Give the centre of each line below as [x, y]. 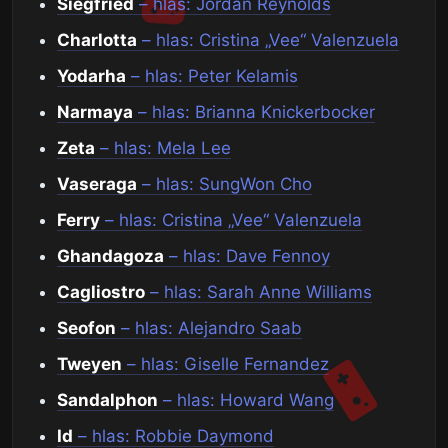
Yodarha [91, 76]
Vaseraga [97, 184]
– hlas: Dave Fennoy [247, 256]
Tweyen [89, 364]
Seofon [86, 328]
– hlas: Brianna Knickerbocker [254, 112]
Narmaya [95, 112]
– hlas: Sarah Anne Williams [258, 292]
